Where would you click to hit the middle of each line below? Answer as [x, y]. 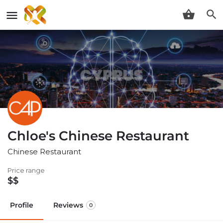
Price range [26, 170]
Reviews [68, 205]
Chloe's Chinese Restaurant [98, 136]
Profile [22, 205]
